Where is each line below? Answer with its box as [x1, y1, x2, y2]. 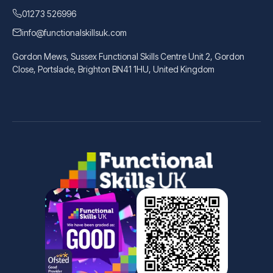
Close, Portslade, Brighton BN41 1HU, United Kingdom [12, 64, 214, 74]
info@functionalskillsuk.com [22, 27, 127, 38]
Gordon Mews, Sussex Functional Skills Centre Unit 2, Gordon [12, 51, 244, 62]
